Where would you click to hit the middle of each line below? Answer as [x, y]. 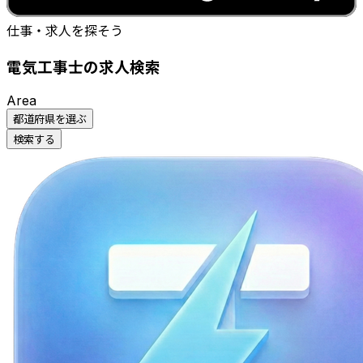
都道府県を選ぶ [50, 119]
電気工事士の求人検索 [83, 67]
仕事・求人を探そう [65, 31]
